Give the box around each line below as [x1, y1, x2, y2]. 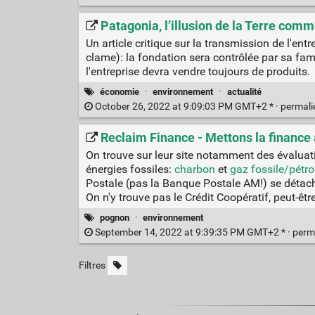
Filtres [78, 259, 105, 271]
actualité [226, 86, 262, 97]
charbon [174, 162, 215, 176]
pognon [100, 212, 130, 223]
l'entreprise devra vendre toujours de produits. [85, 65, 310, 79]
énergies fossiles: [85, 162, 174, 176]
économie [100, 86, 140, 97]
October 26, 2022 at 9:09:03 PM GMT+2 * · [92, 100, 281, 112]
